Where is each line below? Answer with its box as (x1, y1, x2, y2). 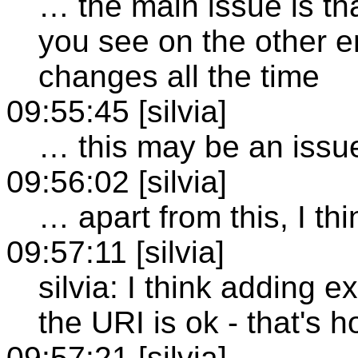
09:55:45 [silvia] (6, 93, 227, 129)
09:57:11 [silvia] (6, 234, 225, 269)
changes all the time (38, 58, 320, 93)
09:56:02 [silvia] (6, 164, 227, 199)
